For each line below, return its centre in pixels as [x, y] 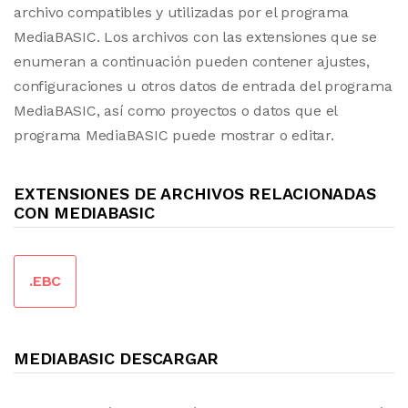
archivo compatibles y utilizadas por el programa [181, 12]
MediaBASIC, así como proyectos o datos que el [176, 111]
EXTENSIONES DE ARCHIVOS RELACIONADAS [195, 194]
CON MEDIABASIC [84, 213]
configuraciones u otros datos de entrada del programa [203, 86]
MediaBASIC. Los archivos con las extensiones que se [195, 37]
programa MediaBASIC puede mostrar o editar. [174, 135]
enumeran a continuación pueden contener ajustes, [192, 61]
